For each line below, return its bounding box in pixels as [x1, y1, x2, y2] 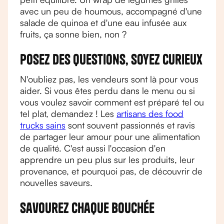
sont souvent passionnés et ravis [65, 119, 195, 130]
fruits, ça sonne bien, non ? [20, 28, 126, 39]
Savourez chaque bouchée [20, 199, 154, 216]
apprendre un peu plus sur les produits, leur [20, 154, 194, 165]
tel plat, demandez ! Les [20, 108, 116, 119]
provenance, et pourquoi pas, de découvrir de [20, 165, 202, 176]
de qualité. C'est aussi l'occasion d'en [20, 142, 165, 153]
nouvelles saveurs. [20, 177, 92, 188]
